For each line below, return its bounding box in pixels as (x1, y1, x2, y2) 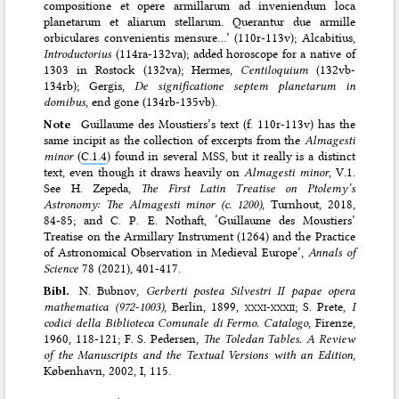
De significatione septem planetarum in (134, 78, 355, 94)
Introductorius (44, 46, 112, 61)
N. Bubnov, (79, 283, 146, 298)
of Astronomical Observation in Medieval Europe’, (44, 245, 308, 260)
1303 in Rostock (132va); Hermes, (44, 62, 240, 77)
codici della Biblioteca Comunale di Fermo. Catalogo (44, 315, 309, 330)
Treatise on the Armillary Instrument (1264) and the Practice (44, 229, 355, 244)
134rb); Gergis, (44, 78, 135, 94)
